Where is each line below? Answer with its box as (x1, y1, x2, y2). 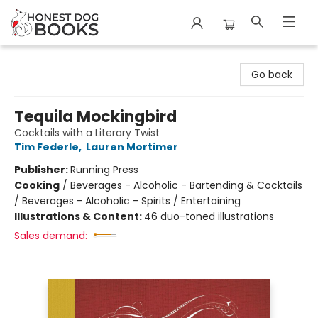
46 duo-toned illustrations (144, 209, 274, 224)
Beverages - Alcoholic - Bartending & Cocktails (70, 178, 302, 192)
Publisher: (14, 163, 70, 177)
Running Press (70, 163, 138, 177)
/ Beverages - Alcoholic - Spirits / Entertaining (14, 194, 241, 208)
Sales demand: (14, 229, 87, 243)
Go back (251, 67, 292, 82)
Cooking (14, 178, 60, 192)
